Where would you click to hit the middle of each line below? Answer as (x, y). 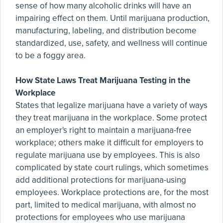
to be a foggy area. (51, 56)
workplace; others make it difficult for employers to (110, 143)
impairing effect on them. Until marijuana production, (112, 18)
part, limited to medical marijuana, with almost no (106, 205)
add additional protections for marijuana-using (101, 180)
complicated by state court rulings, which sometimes (112, 167)
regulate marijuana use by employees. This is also (108, 155)
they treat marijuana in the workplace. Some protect (111, 118)
